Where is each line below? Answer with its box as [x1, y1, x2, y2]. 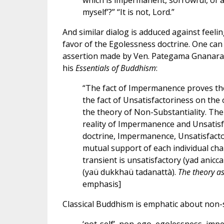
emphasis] [82, 178, 121, 190]
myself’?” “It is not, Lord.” [82, 6, 174, 18]
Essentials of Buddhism [75, 62, 156, 74]
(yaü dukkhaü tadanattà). [82, 166, 178, 178]
